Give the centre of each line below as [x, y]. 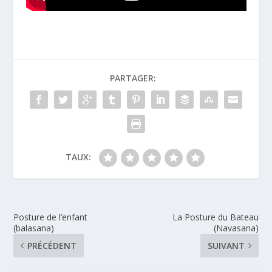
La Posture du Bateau [215, 217]
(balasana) [34, 228]
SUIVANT [226, 245]
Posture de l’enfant [51, 217]
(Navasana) [236, 228]
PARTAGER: [133, 78]
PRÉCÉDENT [52, 245]
